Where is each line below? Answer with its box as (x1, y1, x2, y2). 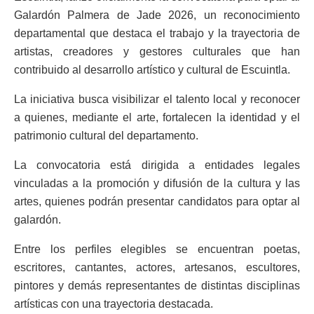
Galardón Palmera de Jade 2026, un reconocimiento (14, 9, 300, 22)
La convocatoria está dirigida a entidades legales (14, 159, 300, 172)
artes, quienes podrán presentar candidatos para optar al (14, 196, 300, 208)
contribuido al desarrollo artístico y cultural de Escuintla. (14, 64, 290, 76)
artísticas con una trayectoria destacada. (14, 298, 213, 310)
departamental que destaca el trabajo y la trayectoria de (14, 27, 300, 40)
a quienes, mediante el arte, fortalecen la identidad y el (14, 111, 300, 124)
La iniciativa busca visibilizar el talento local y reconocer (14, 93, 300, 106)
